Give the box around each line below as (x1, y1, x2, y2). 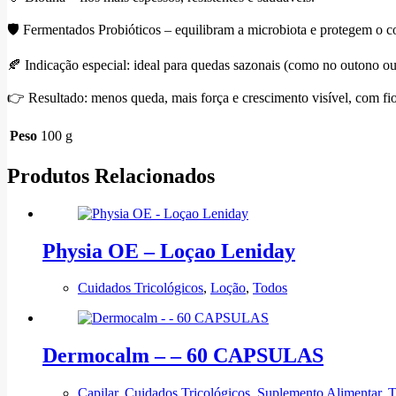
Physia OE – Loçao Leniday (42, 239, 295, 263)
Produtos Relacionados (7, 164, 215, 187)
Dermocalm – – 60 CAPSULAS (42, 344, 324, 368)
